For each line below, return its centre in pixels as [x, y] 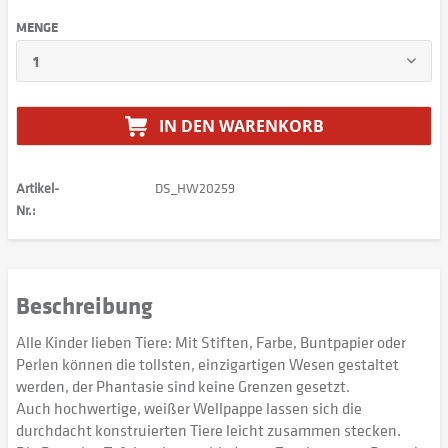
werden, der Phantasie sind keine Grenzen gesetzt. [183, 386]
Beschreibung [84, 304]
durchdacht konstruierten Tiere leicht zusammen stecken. [208, 430]
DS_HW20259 [194, 187]
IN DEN [186, 126]
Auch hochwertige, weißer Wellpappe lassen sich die [189, 408]
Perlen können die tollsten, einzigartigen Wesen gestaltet [207, 364]
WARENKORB [271, 126]
